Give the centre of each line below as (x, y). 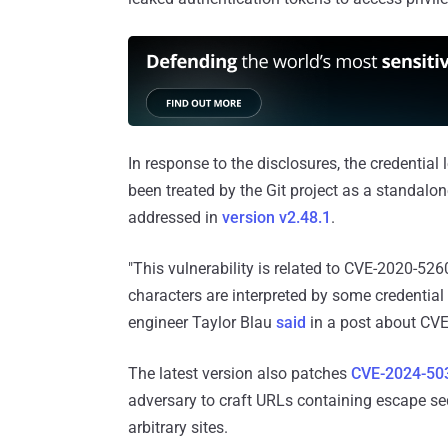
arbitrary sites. (178, 428)
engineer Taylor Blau (202, 323)
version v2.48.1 (276, 218)
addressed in (175, 218)
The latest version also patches (239, 374)
